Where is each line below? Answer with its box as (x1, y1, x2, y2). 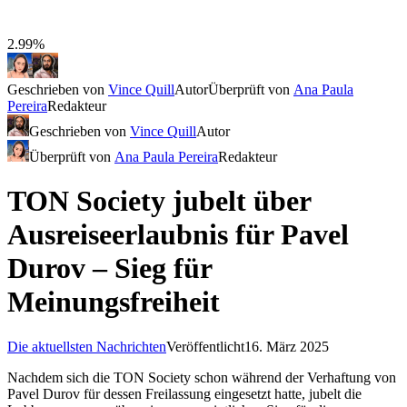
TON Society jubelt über (7, 184, 311, 218)
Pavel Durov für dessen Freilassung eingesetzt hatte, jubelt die (7, 385, 362, 402)
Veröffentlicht (166, 338, 244, 354)
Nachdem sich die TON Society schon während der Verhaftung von (7, 369, 396, 385)
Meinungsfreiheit (7, 285, 220, 319)
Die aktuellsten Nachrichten (7, 338, 166, 354)
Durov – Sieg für (7, 252, 212, 285)
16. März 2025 (244, 338, 329, 354)
